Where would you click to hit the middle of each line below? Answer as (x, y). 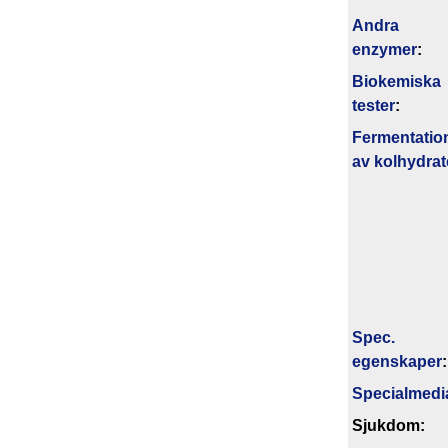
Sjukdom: (388, 425)
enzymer (384, 49)
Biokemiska (396, 81)
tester (373, 105)
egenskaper (397, 361)
